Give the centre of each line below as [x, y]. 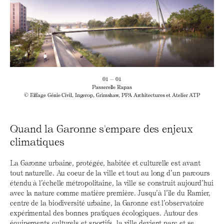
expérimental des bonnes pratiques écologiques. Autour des [104, 213]
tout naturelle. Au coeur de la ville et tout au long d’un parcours [110, 173]
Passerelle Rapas [112, 86]
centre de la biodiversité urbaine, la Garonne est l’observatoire [107, 203]
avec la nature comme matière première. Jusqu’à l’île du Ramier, [110, 193]
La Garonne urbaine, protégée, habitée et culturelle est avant [105, 163]
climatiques [37, 141]
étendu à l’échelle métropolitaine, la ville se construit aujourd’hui [112, 183]
